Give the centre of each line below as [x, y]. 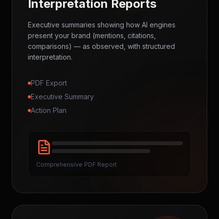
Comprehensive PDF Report [77, 164]
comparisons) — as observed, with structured [101, 46]
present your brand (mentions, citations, [92, 35]
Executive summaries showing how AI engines [102, 25]
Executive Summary [62, 97]
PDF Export [49, 83]
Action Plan [49, 110]
